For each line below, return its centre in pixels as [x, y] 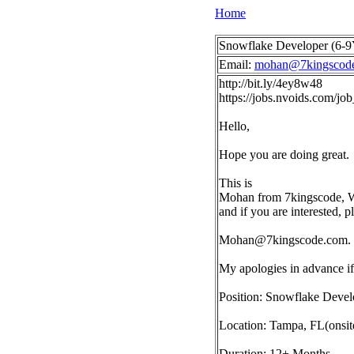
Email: [237, 64]
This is [235, 183]
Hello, [234, 126]
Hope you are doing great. [284, 154]
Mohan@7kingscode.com [283, 240]
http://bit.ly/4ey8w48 [271, 83]
